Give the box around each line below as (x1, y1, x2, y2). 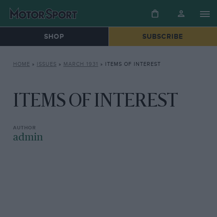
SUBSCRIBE (142, 32, 184, 41)
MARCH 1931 (63, 61, 98, 68)
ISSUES (36, 61, 57, 68)
